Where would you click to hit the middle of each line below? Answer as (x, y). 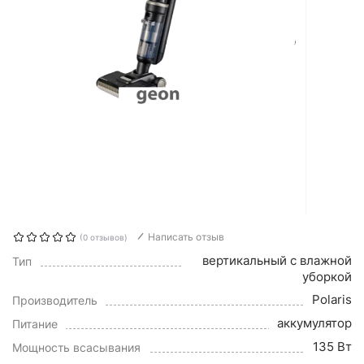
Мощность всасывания (76, 347)
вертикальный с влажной (277, 260)
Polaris (332, 299)
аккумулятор (314, 323)
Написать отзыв (186, 237)
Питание (35, 324)
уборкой (327, 277)
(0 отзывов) (104, 237)
